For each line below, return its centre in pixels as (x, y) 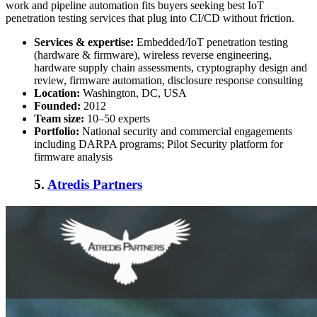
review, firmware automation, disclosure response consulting (168, 81)
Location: (57, 93)
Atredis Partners (95, 185)
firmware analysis (73, 157)
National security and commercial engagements (186, 132)
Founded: (57, 106)
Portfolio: (57, 132)
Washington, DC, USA (133, 93)
